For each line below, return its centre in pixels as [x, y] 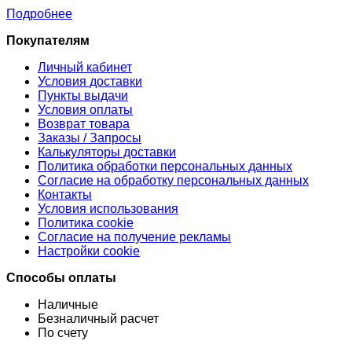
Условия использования [108, 209]
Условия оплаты [85, 110]
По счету [63, 333]
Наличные [68, 305]
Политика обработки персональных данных [165, 167]
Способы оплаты [61, 278]
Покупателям [48, 41]
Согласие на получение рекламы [134, 237]
